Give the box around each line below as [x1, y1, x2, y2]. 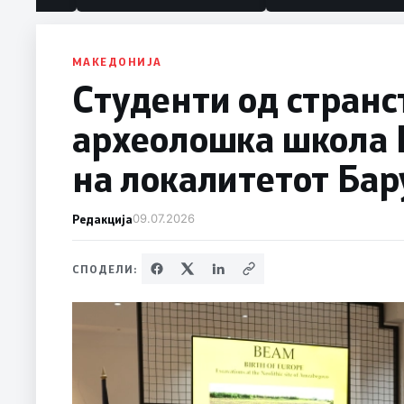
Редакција [72, 211, 133, 227]
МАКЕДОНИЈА [72, 54, 162, 69]
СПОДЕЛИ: [72, 262, 138, 277]
